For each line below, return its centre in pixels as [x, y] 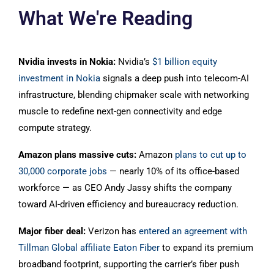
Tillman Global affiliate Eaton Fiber [89, 248]
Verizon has [112, 231]
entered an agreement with [193, 231]
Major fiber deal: [52, 231]
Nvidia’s [135, 62]
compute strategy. [55, 128]
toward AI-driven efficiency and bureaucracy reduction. [128, 204]
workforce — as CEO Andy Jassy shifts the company [125, 188]
